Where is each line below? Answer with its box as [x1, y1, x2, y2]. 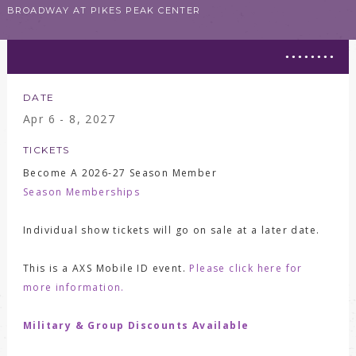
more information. [22, 280, 125, 294]
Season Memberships [22, 184, 141, 199]
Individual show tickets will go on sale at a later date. [22, 222, 320, 237]
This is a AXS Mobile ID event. [22, 261, 190, 275]
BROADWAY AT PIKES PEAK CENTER [6, 4, 201, 16]
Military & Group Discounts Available [22, 318, 250, 332]
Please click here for [189, 261, 303, 275]
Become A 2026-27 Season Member [22, 165, 217, 180]
